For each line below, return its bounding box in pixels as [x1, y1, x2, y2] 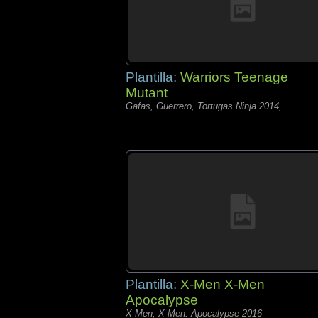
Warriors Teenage [180, 70, 288, 84]
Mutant [126, 85, 168, 100]
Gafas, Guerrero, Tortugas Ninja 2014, [126, 101, 282, 111]
